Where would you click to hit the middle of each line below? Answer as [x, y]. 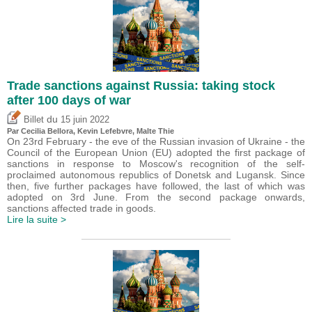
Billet [32, 120]
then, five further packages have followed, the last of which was [156, 186]
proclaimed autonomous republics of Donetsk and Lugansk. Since [156, 175]
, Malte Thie [153, 131]
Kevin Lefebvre [105, 131]
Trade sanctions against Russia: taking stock [141, 86]
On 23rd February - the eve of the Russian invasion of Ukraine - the [156, 142]
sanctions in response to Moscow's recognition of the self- [156, 164]
